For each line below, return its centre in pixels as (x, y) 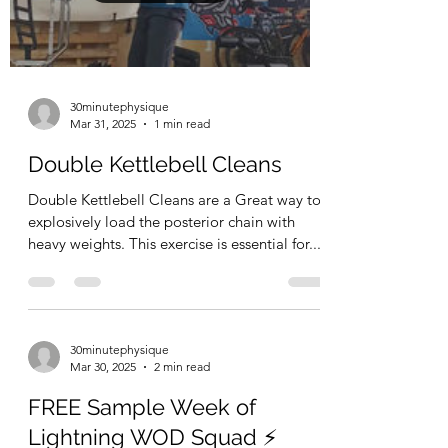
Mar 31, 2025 (103, 124)
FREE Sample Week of (142, 407)
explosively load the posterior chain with (161, 222)
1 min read (182, 124)
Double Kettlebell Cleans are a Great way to (174, 200)
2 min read (182, 367)
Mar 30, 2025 (103, 367)
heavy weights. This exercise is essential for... (174, 244)
